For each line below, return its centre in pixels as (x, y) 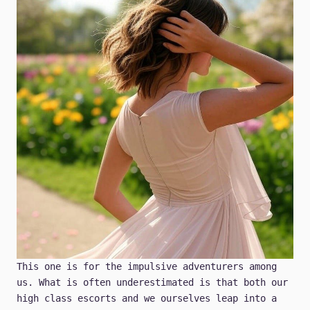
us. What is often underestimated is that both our (152, 283)
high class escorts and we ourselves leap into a (147, 299)
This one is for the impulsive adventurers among (147, 267)
